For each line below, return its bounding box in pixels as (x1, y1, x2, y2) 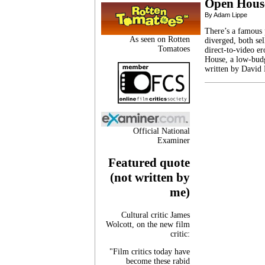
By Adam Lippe (205, 11, 247, 18)
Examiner (157, 135, 190, 145)
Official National (133, 126, 190, 135)
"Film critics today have (109, 247, 190, 256)
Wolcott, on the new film (106, 219, 190, 229)
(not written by (110, 170, 190, 185)
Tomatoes (158, 44, 190, 53)
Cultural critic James (121, 210, 190, 219)
